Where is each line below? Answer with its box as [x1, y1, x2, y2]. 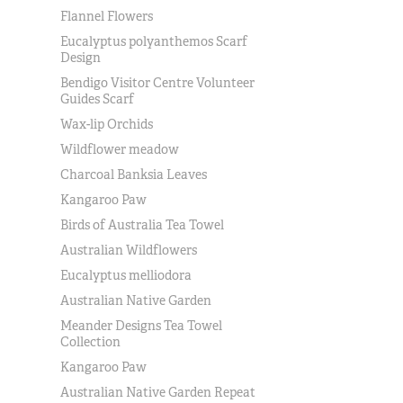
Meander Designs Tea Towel [60, 318, 223, 334]
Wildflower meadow [60, 141, 180, 157]
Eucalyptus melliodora [60, 267, 193, 283]
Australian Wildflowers [60, 242, 198, 258]
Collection [60, 334, 121, 350]
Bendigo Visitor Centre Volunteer [60, 75, 255, 91]
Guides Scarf [60, 91, 135, 107]
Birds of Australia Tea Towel [60, 217, 225, 233]
